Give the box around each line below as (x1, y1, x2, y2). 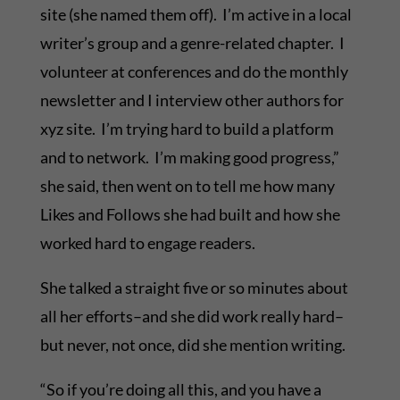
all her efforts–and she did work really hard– (39, 306, 344, 327)
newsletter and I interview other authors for (39, 90, 344, 111)
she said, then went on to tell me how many (39, 176, 335, 196)
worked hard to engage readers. (39, 233, 255, 254)
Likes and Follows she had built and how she (39, 204, 340, 225)
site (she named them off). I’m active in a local (39, 4, 352, 25)
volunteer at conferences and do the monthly (39, 62, 348, 82)
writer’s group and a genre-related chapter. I (39, 33, 345, 54)
